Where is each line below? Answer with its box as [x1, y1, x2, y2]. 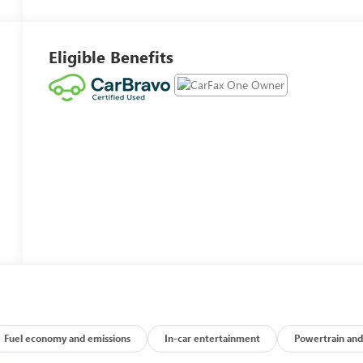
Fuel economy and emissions [4, 331, 131, 345]
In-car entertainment [164, 331, 261, 345]
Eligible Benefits [49, 45, 174, 67]
